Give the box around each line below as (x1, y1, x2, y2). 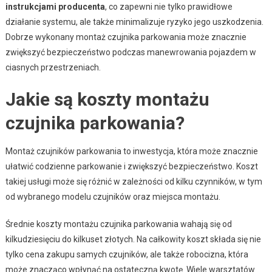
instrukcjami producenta (5, 1, 105, 12)
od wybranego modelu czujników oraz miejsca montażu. (5, 191, 220, 202)
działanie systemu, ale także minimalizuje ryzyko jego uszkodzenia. (5, 16, 263, 27)
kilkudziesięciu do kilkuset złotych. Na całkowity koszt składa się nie (5, 234, 261, 244)
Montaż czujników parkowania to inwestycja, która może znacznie (5, 146, 258, 156)
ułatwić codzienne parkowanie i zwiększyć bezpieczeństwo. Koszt (5, 161, 258, 171)
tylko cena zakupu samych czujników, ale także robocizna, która (5, 249, 248, 259)
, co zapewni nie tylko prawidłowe (104, 1, 233, 12)
